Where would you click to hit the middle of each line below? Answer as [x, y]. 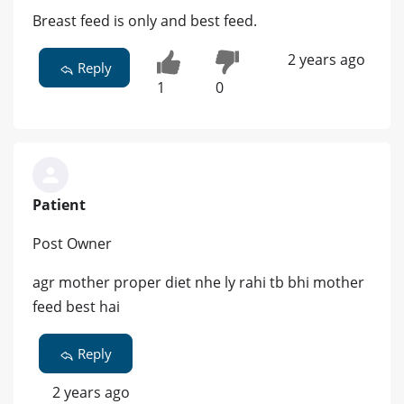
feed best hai [76, 307]
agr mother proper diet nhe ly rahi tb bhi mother [198, 283]
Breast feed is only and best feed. [145, 21]
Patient [59, 205]
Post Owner [72, 244]
